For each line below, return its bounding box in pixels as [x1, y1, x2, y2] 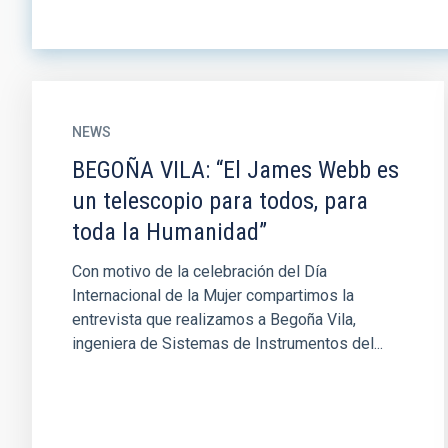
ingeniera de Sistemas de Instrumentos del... [72, 334, 383, 353]
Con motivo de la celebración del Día [72, 262, 327, 281]
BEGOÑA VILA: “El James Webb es [72, 156, 399, 184]
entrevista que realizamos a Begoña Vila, [72, 310, 356, 329]
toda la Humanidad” [72, 218, 267, 246]
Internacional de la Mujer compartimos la [72, 286, 354, 305]
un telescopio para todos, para [72, 187, 368, 215]
